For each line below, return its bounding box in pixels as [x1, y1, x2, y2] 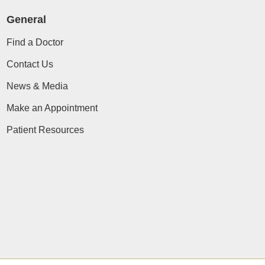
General [6, 13, 46, 25]
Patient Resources [6, 124, 84, 135]
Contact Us [6, 59, 53, 69]
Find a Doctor [6, 37, 63, 47]
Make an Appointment [6, 102, 98, 113]
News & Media [6, 80, 68, 91]
